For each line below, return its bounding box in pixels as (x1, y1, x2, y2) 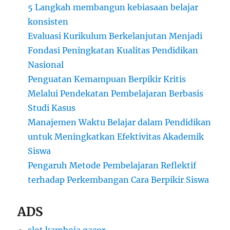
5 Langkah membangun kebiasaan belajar (28, 2, 199, 13)
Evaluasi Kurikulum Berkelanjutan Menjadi (28, 31, 203, 42)
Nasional (28, 60, 64, 70)
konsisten (28, 16, 69, 27)
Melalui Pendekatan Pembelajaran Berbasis (28, 88, 204, 99)
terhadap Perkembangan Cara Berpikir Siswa (28, 175, 209, 185)
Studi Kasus (28, 103, 76, 113)
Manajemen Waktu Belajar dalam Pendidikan (28, 117, 212, 128)
